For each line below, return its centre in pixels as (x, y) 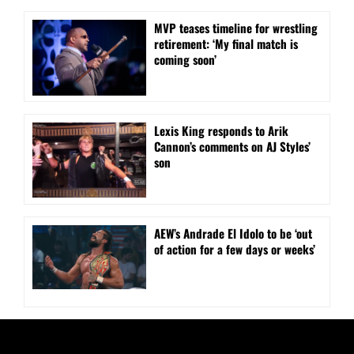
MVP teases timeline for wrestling (236, 28)
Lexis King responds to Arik (221, 131)
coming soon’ (185, 60)
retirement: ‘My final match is (226, 44)
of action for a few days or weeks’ (235, 249)
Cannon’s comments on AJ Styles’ (232, 147)
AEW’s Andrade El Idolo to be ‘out (233, 233)
